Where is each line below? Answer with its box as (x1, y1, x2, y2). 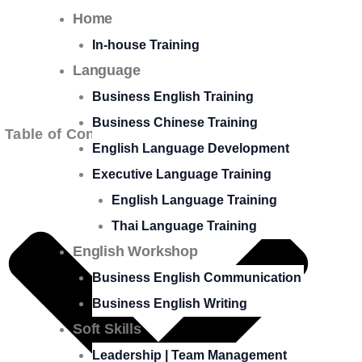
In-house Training (92, 38, 200, 52)
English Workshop (73, 243, 198, 259)
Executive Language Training (92, 167, 271, 181)
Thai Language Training (112, 219, 257, 233)
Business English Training (92, 90, 254, 103)
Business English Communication (92, 271, 301, 284)
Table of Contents (5, 126, 132, 142)
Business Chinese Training (92, 116, 258, 129)
